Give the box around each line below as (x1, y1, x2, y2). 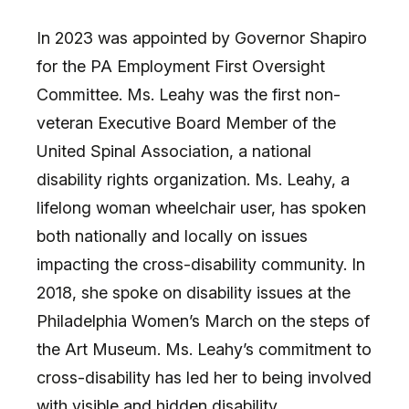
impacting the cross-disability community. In (37, 254, 365, 274)
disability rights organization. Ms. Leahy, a (37, 169, 350, 189)
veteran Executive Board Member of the (37, 112, 336, 132)
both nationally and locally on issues (37, 225, 308, 246)
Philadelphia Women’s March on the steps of (37, 310, 370, 330)
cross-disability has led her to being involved (37, 367, 372, 387)
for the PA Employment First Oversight (37, 56, 325, 76)
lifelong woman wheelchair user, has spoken (37, 197, 366, 217)
